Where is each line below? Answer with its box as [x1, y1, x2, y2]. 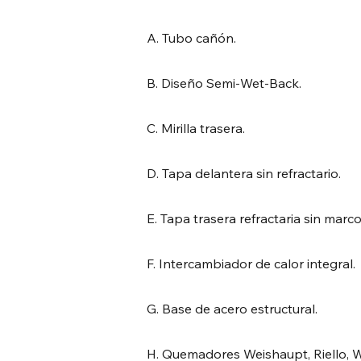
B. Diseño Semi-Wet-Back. [147, 75, 301, 91]
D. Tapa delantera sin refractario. [147, 165, 341, 181]
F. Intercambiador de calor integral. [147, 255, 355, 272]
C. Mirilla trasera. [147, 120, 245, 136]
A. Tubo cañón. [147, 30, 236, 46]
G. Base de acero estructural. [147, 301, 317, 317]
